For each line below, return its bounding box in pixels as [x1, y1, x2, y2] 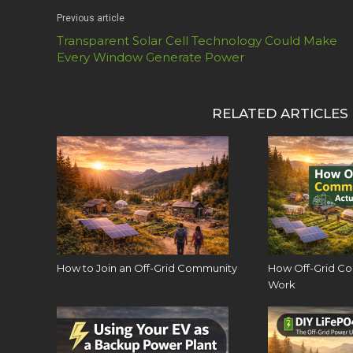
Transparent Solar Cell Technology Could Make [57, 33, 337, 49]
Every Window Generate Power [57, 50, 244, 65]
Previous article [57, 13, 124, 24]
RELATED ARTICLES [212, 106, 348, 122]
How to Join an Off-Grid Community [57, 262, 237, 275]
